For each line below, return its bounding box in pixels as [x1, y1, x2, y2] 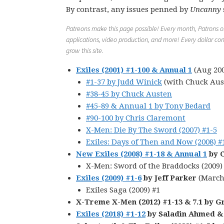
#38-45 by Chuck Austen [86, 89, 172, 98]
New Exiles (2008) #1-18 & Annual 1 [76, 149, 207, 158]
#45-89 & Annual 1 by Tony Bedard [86, 101, 210, 110]
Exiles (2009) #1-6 [76, 173, 141, 182]
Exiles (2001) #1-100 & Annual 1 [76, 65, 192, 74]
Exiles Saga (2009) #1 [86, 185, 160, 194]
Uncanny [190, 5, 221, 14]
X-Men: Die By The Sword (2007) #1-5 [86, 125, 217, 134]
